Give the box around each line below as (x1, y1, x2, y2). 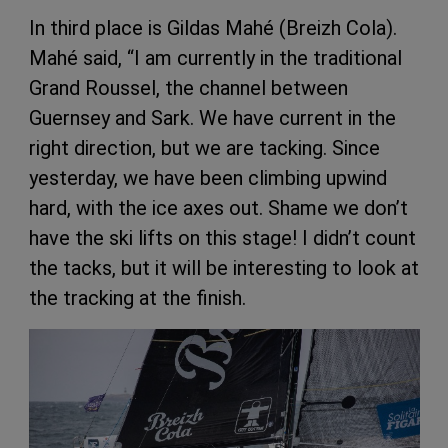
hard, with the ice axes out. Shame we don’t (29, 196, 408, 221)
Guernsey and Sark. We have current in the (29, 106, 396, 131)
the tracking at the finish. (29, 286, 246, 311)
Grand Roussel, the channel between (29, 76, 348, 101)
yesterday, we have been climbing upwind (29, 166, 387, 191)
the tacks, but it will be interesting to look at (29, 256, 419, 281)
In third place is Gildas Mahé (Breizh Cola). (29, 16, 397, 41)
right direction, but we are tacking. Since (29, 136, 380, 161)
